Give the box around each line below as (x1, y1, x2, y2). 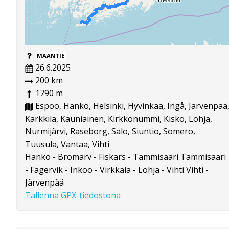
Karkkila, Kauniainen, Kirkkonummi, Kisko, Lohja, (25, 113, 212, 125)
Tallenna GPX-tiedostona (25, 190, 121, 201)
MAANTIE (37, 52, 65, 60)
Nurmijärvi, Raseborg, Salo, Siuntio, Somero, (25, 126, 195, 138)
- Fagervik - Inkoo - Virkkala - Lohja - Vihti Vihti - (25, 164, 209, 176)
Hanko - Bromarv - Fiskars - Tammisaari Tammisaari (25, 151, 226, 163)
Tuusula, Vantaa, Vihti (25, 139, 109, 150)
